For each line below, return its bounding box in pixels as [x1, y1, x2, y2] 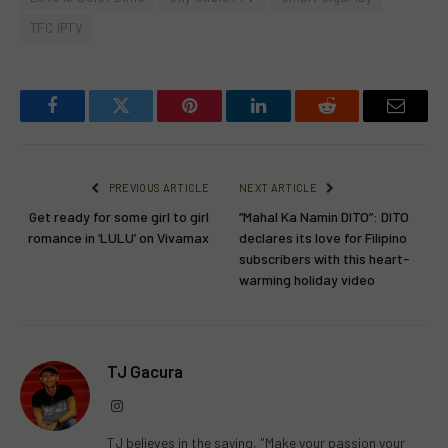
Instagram [122, 398, 178, 413]
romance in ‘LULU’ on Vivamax [28, 229, 209, 247]
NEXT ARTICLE [239, 181, 320, 195]
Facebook [50, 111, 121, 130]
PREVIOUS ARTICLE [106, 181, 209, 195]
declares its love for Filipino [239, 229, 407, 247]
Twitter [119, 111, 172, 130]
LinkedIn [256, 111, 323, 130]
